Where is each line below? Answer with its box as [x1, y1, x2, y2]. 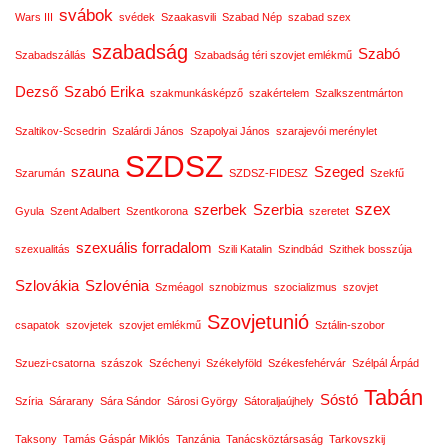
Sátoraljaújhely [244, 395, 314, 407]
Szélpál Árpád [352, 357, 419, 369]
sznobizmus [209, 281, 268, 293]
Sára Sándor [100, 395, 161, 407]
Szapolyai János [190, 125, 270, 137]
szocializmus [274, 281, 337, 293]
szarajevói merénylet [276, 125, 377, 137]
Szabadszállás [15, 49, 86, 61]
